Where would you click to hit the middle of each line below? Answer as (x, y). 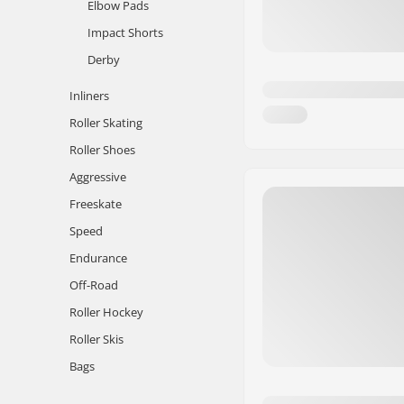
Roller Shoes (102, 150)
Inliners (89, 96)
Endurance (98, 258)
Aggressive (98, 177)
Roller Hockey (106, 312)
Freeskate (96, 204)
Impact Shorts (125, 32)
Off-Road (94, 285)
